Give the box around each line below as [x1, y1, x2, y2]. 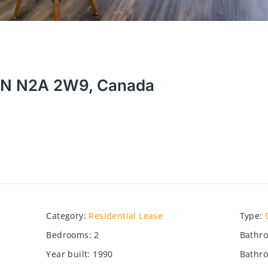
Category [46, 209, 84, 221]
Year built [46, 248, 88, 260]
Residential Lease [89, 209, 163, 221]
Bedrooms [46, 229, 89, 240]
